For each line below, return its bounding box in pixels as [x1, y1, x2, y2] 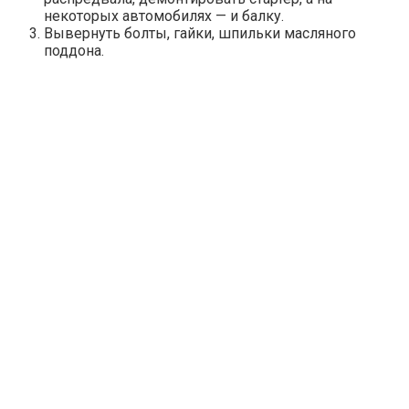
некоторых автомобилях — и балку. [44, 7, 284, 26]
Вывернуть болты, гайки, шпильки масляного [44, 25, 356, 43]
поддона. [44, 42, 104, 60]
